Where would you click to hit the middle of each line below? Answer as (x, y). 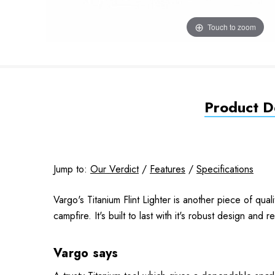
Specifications (225, 169)
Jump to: (72, 169)
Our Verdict (114, 169)
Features (168, 169)
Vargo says (86, 253)
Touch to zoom (232, 26)
